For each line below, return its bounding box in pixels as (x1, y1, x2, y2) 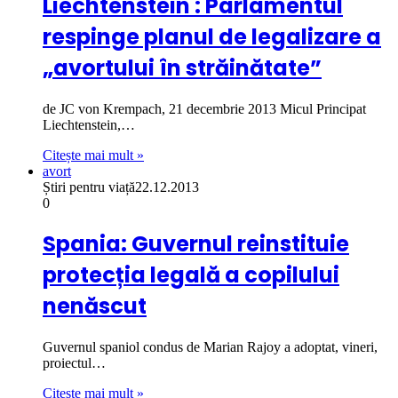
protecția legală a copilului (43, 260, 339, 291)
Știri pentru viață (43, 179, 135, 195)
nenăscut (43, 291, 147, 322)
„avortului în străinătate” (43, 52, 322, 83)
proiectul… (43, 355, 106, 371)
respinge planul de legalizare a (43, 21, 381, 52)
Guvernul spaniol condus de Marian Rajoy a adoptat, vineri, (43, 339, 378, 355)
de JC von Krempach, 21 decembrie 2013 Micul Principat (43, 100, 366, 116)
